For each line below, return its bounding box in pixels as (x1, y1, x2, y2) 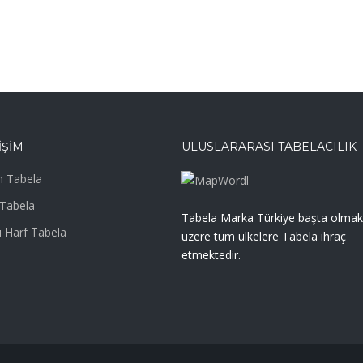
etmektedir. (181, 246, 241, 263)
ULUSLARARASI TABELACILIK (181, 139, 357, 154)
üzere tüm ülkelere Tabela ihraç (181, 228, 346, 244)
